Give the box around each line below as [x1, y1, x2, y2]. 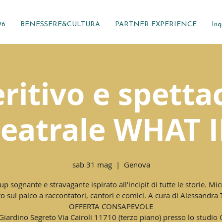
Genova [123, 160, 150, 169]
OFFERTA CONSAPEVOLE [69, 201, 153, 211]
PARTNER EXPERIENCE [115, 21, 197, 28]
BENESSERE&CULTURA [20, 21, 100, 28]
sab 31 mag [72, 160, 112, 169]
